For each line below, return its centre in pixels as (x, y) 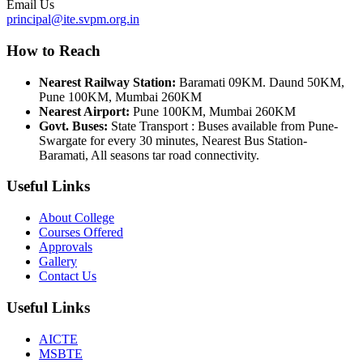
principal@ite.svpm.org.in (73, 19)
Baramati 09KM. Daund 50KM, (260, 82)
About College (77, 218)
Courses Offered (81, 233)
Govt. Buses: (73, 126)
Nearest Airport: (84, 111)
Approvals (66, 247)
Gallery (58, 262)
